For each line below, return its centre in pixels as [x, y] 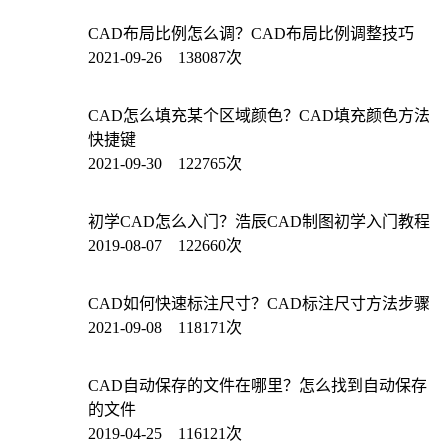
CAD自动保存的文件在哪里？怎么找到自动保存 [257, 385]
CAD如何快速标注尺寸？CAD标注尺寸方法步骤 [259, 303]
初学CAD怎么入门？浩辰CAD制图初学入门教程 [259, 221]
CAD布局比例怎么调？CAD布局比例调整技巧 [251, 33]
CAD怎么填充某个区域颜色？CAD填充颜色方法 [259, 115]
